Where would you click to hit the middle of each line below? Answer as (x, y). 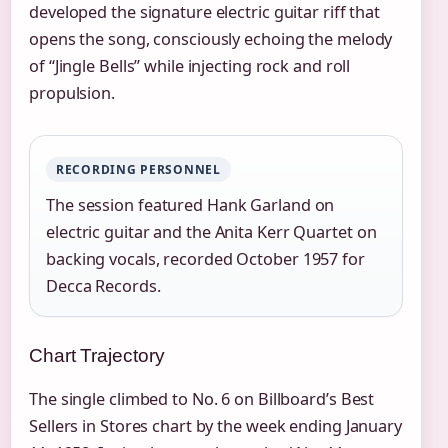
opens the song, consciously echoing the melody (211, 39)
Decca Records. (103, 286)
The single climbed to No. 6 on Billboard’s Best (202, 399)
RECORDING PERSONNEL (138, 170)
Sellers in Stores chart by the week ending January (215, 426)
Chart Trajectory (97, 356)
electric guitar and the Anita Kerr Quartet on (211, 232)
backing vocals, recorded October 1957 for (205, 259)
